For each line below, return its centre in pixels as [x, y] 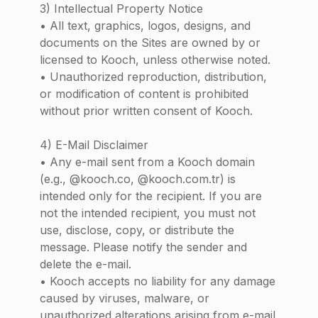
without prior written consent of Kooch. [146, 111]
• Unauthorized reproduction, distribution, [153, 77]
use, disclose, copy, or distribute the [137, 230]
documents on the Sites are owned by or [150, 43]
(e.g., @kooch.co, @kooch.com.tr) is [138, 179]
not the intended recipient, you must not [148, 213]
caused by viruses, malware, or [125, 298]
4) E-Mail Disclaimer [94, 145]
